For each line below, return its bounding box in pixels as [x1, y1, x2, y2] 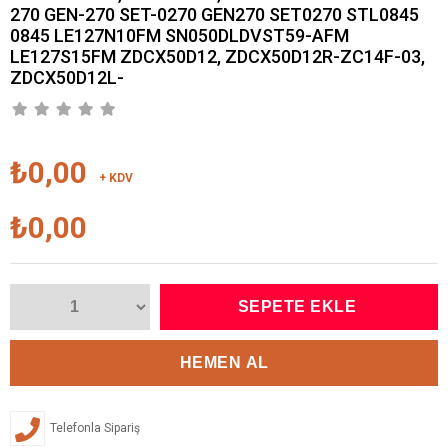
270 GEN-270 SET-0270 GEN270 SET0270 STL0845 [10, 4, 419, 26]
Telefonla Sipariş [50, 421, 140, 436]
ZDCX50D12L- [10, 67, 124, 89]
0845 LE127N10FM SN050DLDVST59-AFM [10, 25, 349, 47]
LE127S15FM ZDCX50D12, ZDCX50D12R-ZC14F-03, [10, 46, 425, 68]
